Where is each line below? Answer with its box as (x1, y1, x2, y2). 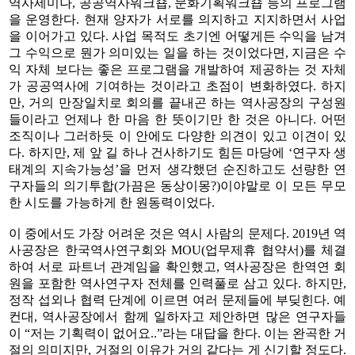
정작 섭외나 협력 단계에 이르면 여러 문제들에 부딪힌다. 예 (9, 292, 346, 307)
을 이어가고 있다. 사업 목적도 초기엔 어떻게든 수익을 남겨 (9, 29, 346, 43)
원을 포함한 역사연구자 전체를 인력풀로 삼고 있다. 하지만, (9, 276, 346, 290)
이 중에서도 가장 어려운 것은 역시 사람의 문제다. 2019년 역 (9, 226, 346, 240)
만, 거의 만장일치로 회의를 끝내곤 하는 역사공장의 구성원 (9, 95, 346, 109)
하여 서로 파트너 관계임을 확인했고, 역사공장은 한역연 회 (9, 259, 346, 273)
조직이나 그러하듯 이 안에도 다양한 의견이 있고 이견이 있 (9, 128, 346, 143)
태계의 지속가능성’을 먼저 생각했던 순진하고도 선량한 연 (9, 162, 346, 176)
